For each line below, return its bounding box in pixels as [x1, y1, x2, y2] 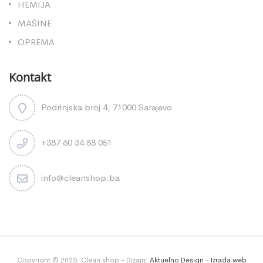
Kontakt [9, 69, 51, 86]
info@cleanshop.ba [41, 172, 120, 184]
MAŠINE [18, 18, 52, 29]
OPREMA [18, 36, 55, 48]
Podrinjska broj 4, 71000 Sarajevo [41, 102, 172, 113]
